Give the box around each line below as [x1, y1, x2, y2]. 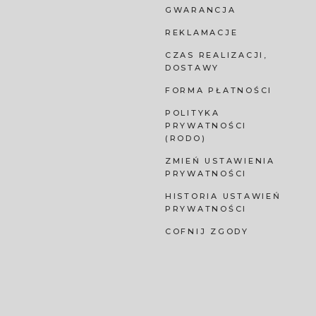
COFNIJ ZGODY [164, 226, 249, 237]
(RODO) [164, 133, 207, 144]
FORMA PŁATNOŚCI [164, 85, 272, 96]
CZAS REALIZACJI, [164, 50, 268, 61]
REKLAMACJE [164, 28, 238, 38]
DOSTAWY [164, 63, 219, 73]
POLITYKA [164, 108, 220, 119]
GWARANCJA [164, 5, 236, 16]
